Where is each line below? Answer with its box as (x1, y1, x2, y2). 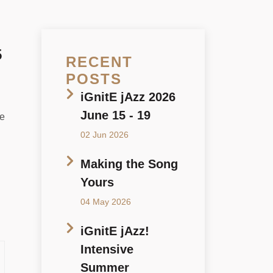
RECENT (66, 54, 133, 71)
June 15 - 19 (80, 108, 151, 122)
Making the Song (80, 157, 178, 171)
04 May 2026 (80, 197, 131, 207)
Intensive (80, 243, 133, 257)
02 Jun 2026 (80, 130, 129, 140)
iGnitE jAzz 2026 (80, 90, 175, 104)
